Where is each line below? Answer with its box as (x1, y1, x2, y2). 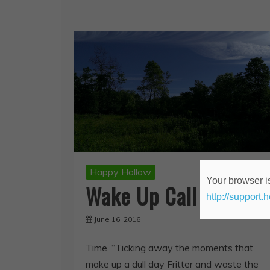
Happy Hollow (90, 165, 151, 178)
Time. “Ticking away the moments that (86, 241, 253, 254)
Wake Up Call (86, 179, 197, 212)
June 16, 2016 (94, 214, 140, 224)
